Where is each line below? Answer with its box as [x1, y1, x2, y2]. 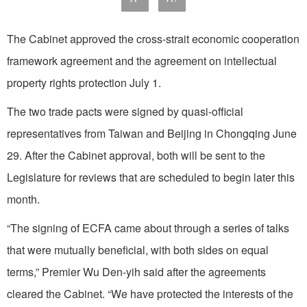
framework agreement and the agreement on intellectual [7, 52, 277, 69]
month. [7, 191, 40, 207]
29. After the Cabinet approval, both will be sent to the [7, 147, 265, 163]
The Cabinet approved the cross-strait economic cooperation [7, 30, 299, 47]
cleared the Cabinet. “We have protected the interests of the [7, 285, 293, 302]
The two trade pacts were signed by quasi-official [7, 103, 243, 119]
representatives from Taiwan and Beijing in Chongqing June [7, 125, 297, 141]
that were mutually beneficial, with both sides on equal [7, 241, 269, 258]
